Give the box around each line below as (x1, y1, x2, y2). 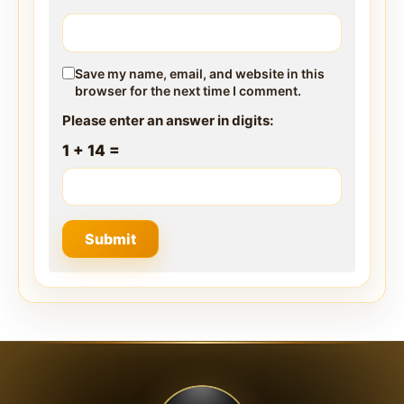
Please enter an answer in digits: (62, 111, 273, 129)
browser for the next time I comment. (75, 82, 301, 98)
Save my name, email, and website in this (75, 65, 325, 81)
